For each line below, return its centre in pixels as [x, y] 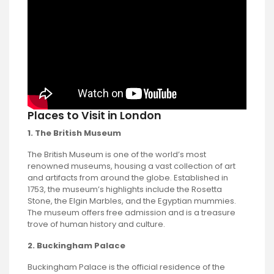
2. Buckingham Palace [76, 246]
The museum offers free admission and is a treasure [131, 213]
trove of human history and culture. [96, 224]
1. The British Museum [74, 133]
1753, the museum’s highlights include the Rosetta [125, 190]
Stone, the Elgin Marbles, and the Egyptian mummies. [132, 201]
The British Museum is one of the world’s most [117, 155]
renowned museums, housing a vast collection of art [131, 166]
